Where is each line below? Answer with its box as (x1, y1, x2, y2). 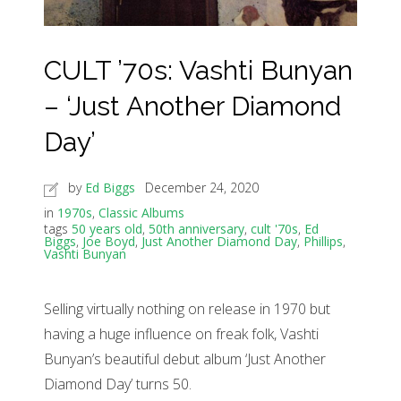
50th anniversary (149, 220, 244, 238)
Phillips (303, 233, 343, 251)
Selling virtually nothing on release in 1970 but (44, 299, 330, 320)
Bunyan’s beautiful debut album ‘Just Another (44, 349, 326, 370)
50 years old (72, 220, 142, 238)
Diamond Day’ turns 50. (44, 374, 192, 395)
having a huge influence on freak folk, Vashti (44, 324, 319, 345)
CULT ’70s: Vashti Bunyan (44, 55, 353, 87)
